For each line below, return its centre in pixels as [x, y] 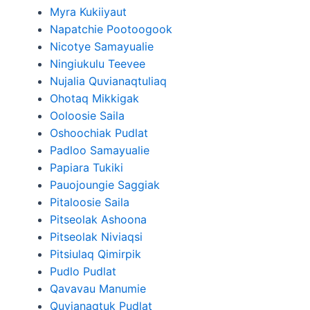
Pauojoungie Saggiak [105, 185]
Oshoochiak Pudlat [99, 133]
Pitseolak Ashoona [98, 219]
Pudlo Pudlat [83, 271]
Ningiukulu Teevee [98, 64]
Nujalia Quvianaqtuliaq [108, 81]
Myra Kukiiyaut [88, 12]
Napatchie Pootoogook [111, 29]
